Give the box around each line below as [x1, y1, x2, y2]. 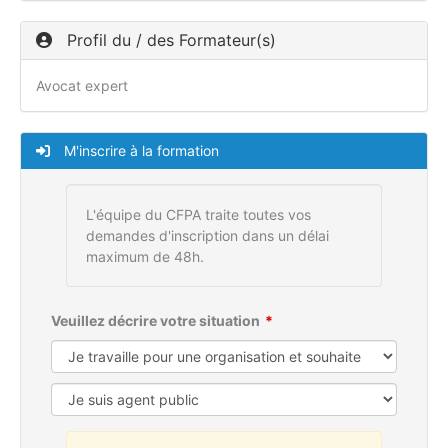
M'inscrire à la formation [60, 142, 219, 160]
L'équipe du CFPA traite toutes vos [86, 206, 311, 224]
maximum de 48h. [86, 248, 204, 266]
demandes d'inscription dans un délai [86, 227, 329, 245]
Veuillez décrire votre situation [51, 312, 260, 330]
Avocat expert [36, 77, 128, 95]
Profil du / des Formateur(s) [62, 30, 276, 51]
